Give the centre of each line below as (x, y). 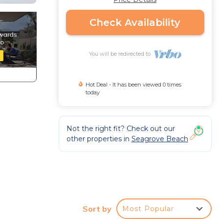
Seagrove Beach (160, 139)
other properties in (99, 139)
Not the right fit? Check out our (120, 129)
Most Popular (148, 209)
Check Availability (135, 22)
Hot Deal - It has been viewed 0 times (134, 85)
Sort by (97, 209)
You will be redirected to (121, 54)
